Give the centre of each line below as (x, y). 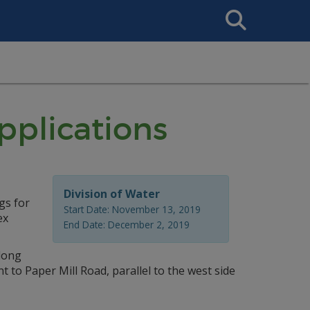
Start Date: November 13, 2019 (132, 209)
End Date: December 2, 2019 (127, 225)
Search (234, 10)
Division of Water (112, 194)
